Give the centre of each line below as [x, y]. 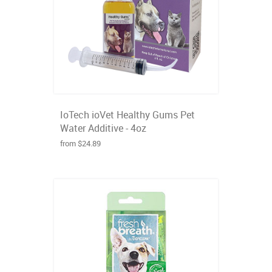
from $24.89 [80, 143]
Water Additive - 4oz [103, 128]
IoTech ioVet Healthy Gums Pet [127, 115]
